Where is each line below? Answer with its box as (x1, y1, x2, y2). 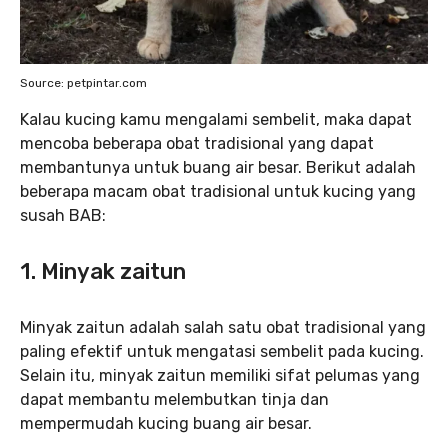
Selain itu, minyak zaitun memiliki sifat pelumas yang (20, 366, 420, 385)
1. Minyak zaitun (20, 258, 186, 285)
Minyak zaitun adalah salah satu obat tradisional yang (20, 318, 426, 337)
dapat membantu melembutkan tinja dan (20, 390, 329, 409)
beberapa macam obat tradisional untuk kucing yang (20, 182, 416, 201)
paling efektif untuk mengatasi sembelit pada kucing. (20, 342, 424, 361)
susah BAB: (20, 206, 106, 225)
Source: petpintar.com (20, 76, 147, 90)
